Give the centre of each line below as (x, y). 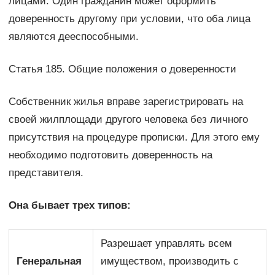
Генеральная (49, 261)
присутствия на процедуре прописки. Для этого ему (134, 137)
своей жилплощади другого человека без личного (128, 119)
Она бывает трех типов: (69, 205)
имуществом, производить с (170, 261)
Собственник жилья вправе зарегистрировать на (126, 101)
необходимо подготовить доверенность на (110, 155)
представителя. (46, 172)
